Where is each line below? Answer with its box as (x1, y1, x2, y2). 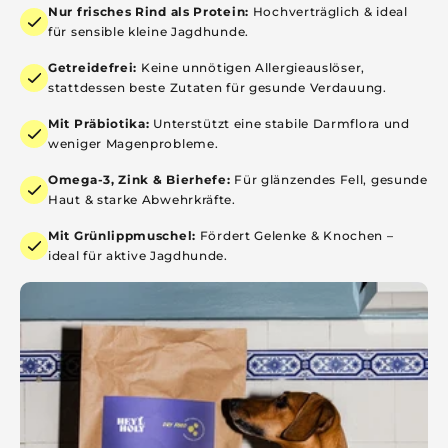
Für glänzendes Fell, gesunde (230, 172, 428, 187)
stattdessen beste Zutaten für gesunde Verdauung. (48, 80, 387, 95)
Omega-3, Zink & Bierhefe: (48, 172, 231, 187)
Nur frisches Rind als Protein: (48, 4, 249, 19)
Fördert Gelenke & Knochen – (196, 228, 394, 243)
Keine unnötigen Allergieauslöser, (137, 60, 365, 75)
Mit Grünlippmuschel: (48, 228, 196, 243)
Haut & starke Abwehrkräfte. (48, 192, 236, 207)
